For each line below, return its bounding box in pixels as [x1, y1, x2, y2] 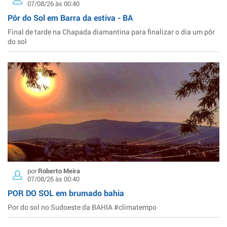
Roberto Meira [38, 166, 80, 175]
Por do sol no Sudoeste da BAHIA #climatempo [8, 202, 157, 212]
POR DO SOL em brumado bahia [8, 187, 124, 198]
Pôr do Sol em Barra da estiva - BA [8, 12, 133, 23]
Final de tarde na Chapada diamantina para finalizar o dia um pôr [8, 27, 215, 37]
